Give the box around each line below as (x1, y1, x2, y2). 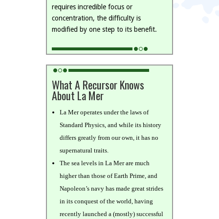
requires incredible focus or (52, 3, 132, 11)
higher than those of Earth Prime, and (60, 172, 157, 179)
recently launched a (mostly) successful (60, 210, 163, 218)
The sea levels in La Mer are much (60, 159, 150, 167)
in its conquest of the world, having (60, 197, 153, 205)
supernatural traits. (60, 147, 109, 154)
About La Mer (52, 88, 104, 103)
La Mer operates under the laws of (60, 109, 149, 116)
